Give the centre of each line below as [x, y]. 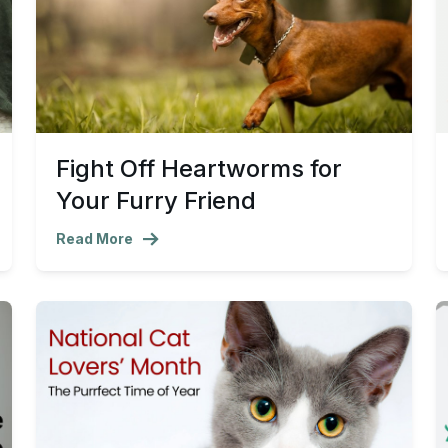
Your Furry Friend [156, 201]
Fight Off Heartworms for [199, 169]
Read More [94, 239]
